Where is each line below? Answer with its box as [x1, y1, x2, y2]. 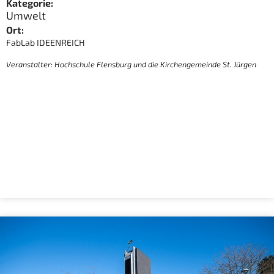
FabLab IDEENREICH [6, 37, 85, 48]
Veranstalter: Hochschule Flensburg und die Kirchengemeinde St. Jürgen [6, 59, 256, 69]
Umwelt [6, 9, 46, 23]
